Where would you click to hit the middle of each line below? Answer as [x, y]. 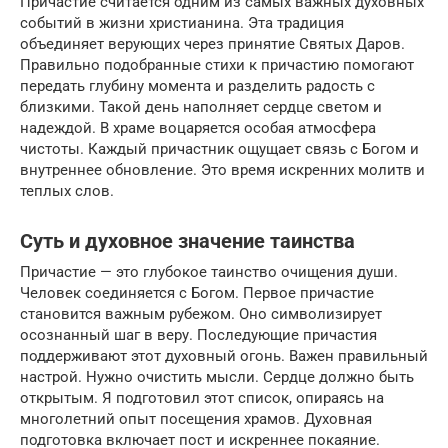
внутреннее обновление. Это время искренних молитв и [222, 169]
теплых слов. [67, 190]
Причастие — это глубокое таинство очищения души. [209, 271]
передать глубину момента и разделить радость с [197, 85]
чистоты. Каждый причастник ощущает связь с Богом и [219, 148]
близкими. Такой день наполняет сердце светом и [201, 106]
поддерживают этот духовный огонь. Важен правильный [224, 355]
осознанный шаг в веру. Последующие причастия [198, 334]
